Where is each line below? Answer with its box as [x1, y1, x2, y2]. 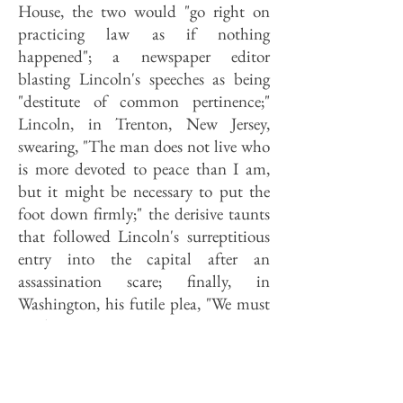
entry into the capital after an [18, 247, 270, 270]
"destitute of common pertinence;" [18, 90, 270, 112]
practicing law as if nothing [18, 22, 270, 45]
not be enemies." [18, 315, 123, 337]
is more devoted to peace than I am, [18, 157, 270, 180]
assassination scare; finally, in [18, 270, 270, 292]
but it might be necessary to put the [18, 180, 270, 202]
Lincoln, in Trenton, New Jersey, [18, 112, 270, 135]
